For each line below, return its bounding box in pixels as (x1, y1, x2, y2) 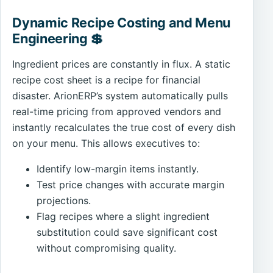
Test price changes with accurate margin (37, 179, 225, 191)
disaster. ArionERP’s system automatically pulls (12, 90, 229, 102)
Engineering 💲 (12, 30, 104, 47)
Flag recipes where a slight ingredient (37, 210, 210, 223)
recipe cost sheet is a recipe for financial (12, 74, 201, 87)
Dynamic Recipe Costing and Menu (12, 15, 231, 31)
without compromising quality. (37, 242, 177, 255)
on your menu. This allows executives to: (12, 137, 200, 150)
